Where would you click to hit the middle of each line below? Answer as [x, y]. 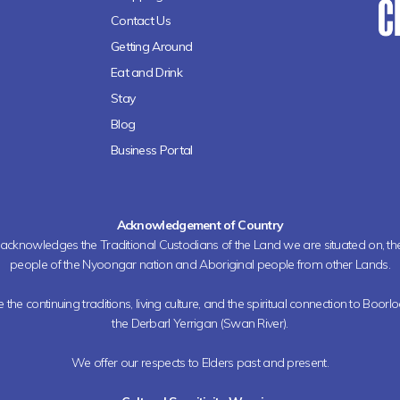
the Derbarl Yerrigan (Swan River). [200, 323]
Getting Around [151, 46]
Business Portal [151, 150]
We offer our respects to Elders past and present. [200, 362]
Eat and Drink [146, 72]
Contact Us [140, 21]
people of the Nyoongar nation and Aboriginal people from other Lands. [200, 264]
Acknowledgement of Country [200, 225]
